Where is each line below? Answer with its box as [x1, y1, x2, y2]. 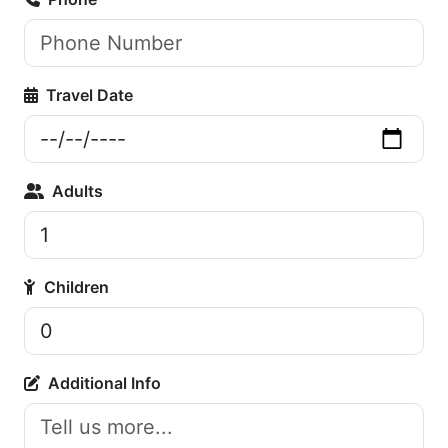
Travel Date [46, 85, 133, 106]
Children [44, 277, 109, 298]
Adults [52, 181, 103, 202]
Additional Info [48, 373, 161, 394]
